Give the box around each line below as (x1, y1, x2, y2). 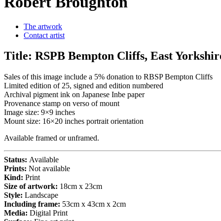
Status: (4, 155, 29, 164)
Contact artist (24, 31, 65, 39)
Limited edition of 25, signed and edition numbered (4, 81, 163, 90)
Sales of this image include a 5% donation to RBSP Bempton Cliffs (4, 73, 213, 81)
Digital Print (30, 209, 68, 218)
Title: (4, 49, 35, 63)
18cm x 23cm (60, 182, 102, 191)
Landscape (25, 191, 58, 200)
